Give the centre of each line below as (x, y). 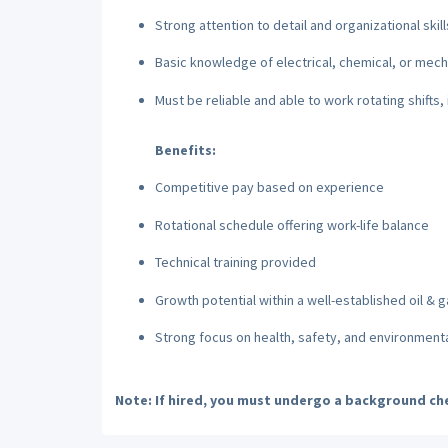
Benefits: (185, 149)
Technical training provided (235, 262)
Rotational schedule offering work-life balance (291, 224)
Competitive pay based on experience (269, 187)
